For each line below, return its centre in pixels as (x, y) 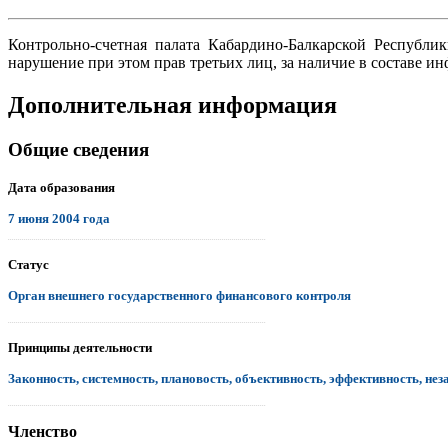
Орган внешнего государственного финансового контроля (179, 295)
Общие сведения (78, 149)
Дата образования (61, 187)
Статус (28, 264)
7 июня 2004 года (59, 218)
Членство (42, 431)
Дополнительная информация (172, 104)
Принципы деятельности (80, 347)
